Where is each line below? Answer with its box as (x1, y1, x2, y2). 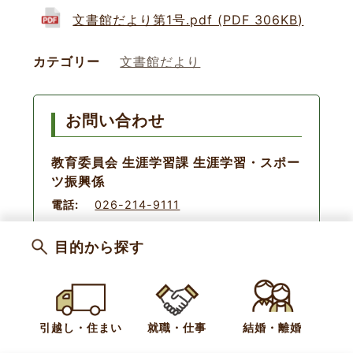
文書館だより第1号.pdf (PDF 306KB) (72, 11, 304, 28)
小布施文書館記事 (54, 269, 162, 285)
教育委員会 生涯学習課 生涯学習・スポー (51, 154, 301, 170)
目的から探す (54, 239, 145, 256)
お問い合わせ (65, 110, 165, 130)
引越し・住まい (39, 321, 123, 334)
